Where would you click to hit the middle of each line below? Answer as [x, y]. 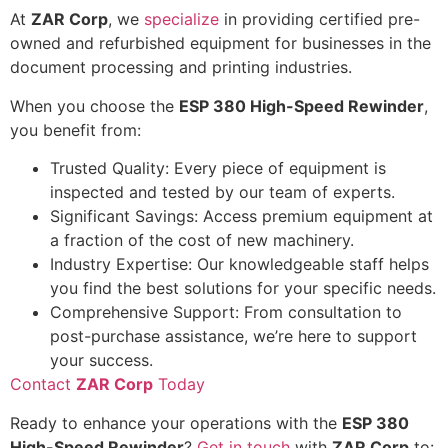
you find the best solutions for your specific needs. [243, 288]
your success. [101, 360]
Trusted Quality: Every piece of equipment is [218, 168]
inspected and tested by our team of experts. [222, 192]
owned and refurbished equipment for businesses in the [220, 43]
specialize [181, 19]
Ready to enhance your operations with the [176, 422]
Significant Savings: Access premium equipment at [241, 216]
